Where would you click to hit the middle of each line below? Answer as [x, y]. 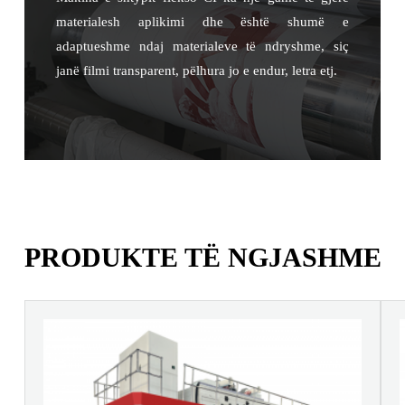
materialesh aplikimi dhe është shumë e [202, 21]
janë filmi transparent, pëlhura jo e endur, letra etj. [196, 70]
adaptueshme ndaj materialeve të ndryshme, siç [202, 46]
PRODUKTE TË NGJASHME [202, 257]
